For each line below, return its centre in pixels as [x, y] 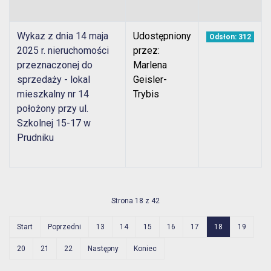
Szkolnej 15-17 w [54, 123]
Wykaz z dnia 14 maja [63, 36]
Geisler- [150, 80]
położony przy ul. [53, 109]
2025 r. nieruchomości [63, 51]
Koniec [145, 249]
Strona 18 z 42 [135, 201]
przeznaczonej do [55, 65]
